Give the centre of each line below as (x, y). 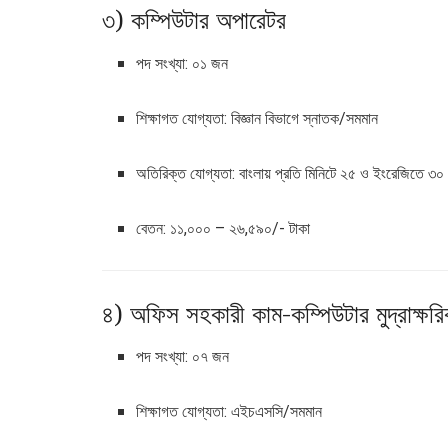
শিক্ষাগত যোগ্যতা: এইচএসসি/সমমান (229, 411)
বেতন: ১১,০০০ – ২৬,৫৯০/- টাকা (223, 228)
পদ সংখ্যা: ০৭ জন (183, 356)
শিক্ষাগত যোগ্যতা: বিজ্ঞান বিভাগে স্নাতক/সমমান (257, 118)
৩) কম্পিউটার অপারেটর (194, 19)
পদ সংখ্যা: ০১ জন (182, 63)
